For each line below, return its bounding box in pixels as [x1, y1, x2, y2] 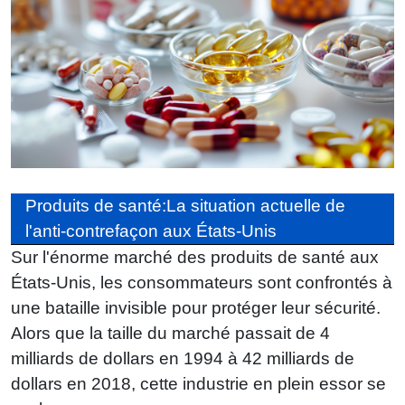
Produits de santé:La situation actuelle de [25, 195, 345, 215]
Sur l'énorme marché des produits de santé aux [11, 247, 379, 267]
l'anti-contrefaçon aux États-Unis [25, 221, 277, 240]
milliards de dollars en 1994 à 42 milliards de [11, 348, 354, 368]
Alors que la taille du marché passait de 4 [11, 323, 330, 343]
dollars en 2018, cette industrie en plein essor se [11, 373, 386, 393]
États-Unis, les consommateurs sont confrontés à [11, 272, 392, 292]
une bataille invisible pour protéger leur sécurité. [11, 297, 381, 317]
